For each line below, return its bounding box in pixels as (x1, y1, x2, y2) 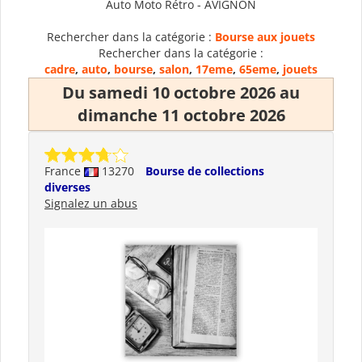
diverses (44, 179, 90, 195)
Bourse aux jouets (215, 28, 315, 44)
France (44, 162, 84, 179)
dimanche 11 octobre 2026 (77, 103, 285, 126)
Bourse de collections (145, 162, 264, 179)
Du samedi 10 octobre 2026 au (62, 81, 300, 103)
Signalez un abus (44, 195, 137, 211)
